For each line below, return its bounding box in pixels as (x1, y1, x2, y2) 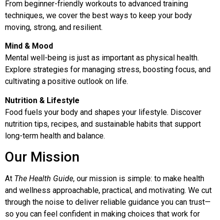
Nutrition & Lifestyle (5, 95, 80, 105)
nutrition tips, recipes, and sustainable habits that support (5, 119, 201, 129)
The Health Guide (14, 173, 73, 183)
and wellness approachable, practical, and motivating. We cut (5, 185, 212, 195)
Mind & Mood (5, 41, 53, 51)
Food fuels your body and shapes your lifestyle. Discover (5, 107, 201, 117)
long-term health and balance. (5, 131, 105, 140)
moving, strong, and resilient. (5, 22, 103, 32)
